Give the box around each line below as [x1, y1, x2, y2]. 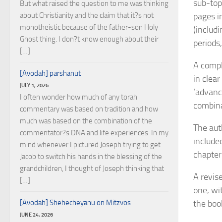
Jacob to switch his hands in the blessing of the [20, 152, 162, 161]
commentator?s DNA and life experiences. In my [20, 128, 168, 137]
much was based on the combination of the [20, 116, 152, 125]
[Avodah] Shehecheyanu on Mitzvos [20, 198, 131, 207]
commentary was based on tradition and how [20, 105, 158, 113]
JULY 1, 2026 [20, 82, 49, 89]
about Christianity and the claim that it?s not [20, 11, 154, 20]
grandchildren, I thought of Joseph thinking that [20, 164, 164, 173]
